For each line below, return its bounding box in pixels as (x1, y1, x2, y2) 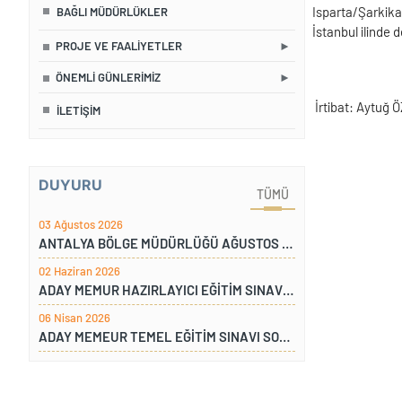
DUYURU (39, 176, 102, 195)
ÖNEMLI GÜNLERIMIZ (56, 70, 161, 85)
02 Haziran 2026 (39, 264, 120, 279)
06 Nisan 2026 (39, 310, 110, 326)
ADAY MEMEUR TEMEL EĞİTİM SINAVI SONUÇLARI (279, 328, 290, 345)
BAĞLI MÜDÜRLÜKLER (56, 4, 168, 20)
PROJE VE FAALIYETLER (56, 39, 182, 54)
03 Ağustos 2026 (39, 217, 123, 232)
